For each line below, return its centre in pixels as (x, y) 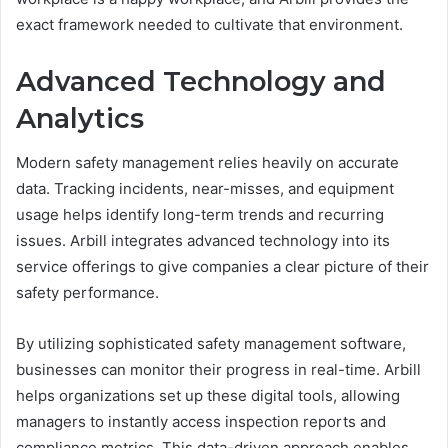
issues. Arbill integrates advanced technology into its (203, 241)
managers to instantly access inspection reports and (201, 422)
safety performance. (87, 293)
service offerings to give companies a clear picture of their (222, 267)
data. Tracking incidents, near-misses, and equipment (205, 189)
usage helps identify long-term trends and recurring (200, 215)
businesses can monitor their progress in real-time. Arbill (218, 370)
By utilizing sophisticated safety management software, (211, 344)
